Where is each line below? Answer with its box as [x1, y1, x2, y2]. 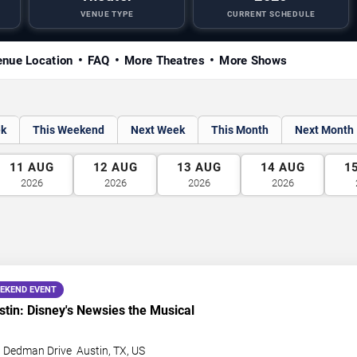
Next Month [295, 124, 354, 136]
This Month [211, 124, 269, 136]
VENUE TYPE [80, 10, 134, 18]
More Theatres [124, 53, 205, 68]
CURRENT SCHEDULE [226, 10, 316, 18]
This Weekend [33, 124, 104, 136]
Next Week [131, 124, 185, 136]
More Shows [219, 53, 288, 68]
